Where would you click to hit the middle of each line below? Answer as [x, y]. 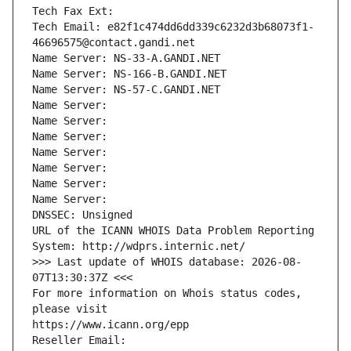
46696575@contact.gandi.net [114, 43]
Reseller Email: [82, 340]
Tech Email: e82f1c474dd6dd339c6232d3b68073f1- [173, 27]
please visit [70, 309]
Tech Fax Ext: [73, 11]
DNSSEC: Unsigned [82, 215]
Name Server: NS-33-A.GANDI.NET [126, 58]
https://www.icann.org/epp [110, 325]
